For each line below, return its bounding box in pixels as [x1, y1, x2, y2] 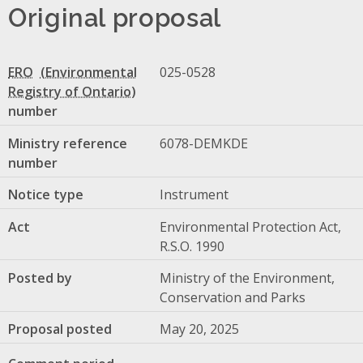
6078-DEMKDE [159, 134, 248, 152]
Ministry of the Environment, [159, 268, 335, 287]
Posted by [8, 268, 72, 287]
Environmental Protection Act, [159, 217, 341, 236]
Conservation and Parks [159, 288, 305, 306]
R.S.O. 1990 [159, 237, 224, 255]
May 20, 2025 [159, 320, 239, 339]
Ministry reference [8, 134, 127, 152]
